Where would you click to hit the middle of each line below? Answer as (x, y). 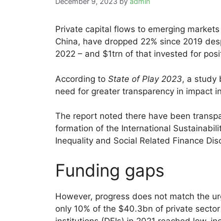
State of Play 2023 (145, 79)
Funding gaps (110, 170)
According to (82, 79)
